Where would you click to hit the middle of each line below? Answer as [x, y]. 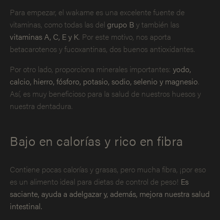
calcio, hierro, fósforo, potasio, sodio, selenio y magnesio [104, 81]
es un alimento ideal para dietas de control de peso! [95, 181]
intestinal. [26, 206]
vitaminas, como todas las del [58, 24]
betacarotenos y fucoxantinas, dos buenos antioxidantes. [102, 49]
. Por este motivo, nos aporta [125, 36]
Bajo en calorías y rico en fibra [96, 140]
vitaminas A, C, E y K [44, 36]
